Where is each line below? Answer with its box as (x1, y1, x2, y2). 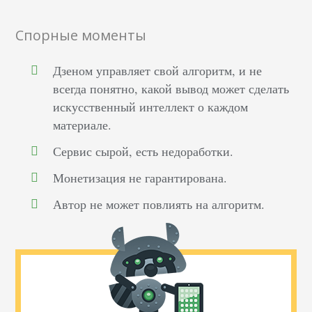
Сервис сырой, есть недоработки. (53, 143, 234, 160)
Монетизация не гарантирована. (53, 169, 228, 187)
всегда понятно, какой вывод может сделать (53, 80, 290, 97)
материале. (53, 116, 112, 134)
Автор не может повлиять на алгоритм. (53, 196, 265, 213)
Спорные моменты (15, 26, 147, 45)
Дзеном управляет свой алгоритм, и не (53, 62, 263, 79)
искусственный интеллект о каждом (53, 98, 249, 116)
